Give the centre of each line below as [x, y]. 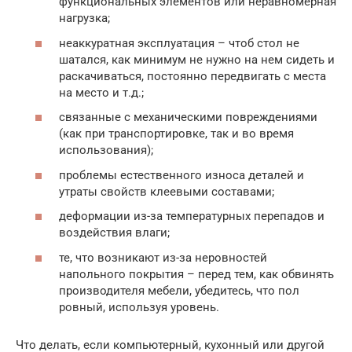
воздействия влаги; [114, 233]
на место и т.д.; [101, 92]
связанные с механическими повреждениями [188, 117]
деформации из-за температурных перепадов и [192, 216]
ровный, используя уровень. [139, 307]
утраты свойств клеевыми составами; [167, 191]
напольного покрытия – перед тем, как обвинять [196, 274]
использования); [106, 150]
